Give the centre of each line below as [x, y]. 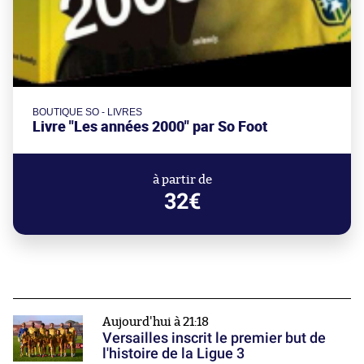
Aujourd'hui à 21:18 [156, 323]
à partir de [182, 180]
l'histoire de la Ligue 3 [173, 353]
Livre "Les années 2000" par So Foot [150, 127]
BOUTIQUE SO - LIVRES [87, 113]
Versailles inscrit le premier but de [214, 338]
